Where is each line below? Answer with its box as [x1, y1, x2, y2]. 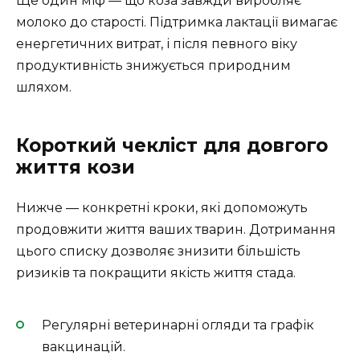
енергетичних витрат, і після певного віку [16, 35, 297, 51]
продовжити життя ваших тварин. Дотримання [16, 221, 336, 237]
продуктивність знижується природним [16, 57, 291, 73]
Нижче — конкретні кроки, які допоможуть [16, 199, 308, 215]
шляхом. [16, 79, 72, 95]
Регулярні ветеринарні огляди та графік [42, 317, 314, 333]
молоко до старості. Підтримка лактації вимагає [16, 14, 337, 30]
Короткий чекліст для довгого [16, 133, 328, 157]
